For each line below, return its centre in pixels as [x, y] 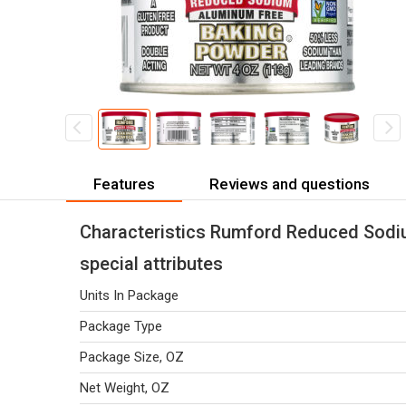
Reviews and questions [290, 184]
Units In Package [129, 295]
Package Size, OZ [132, 357]
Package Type [121, 326]
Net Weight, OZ [125, 388]
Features [124, 184]
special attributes [151, 264]
